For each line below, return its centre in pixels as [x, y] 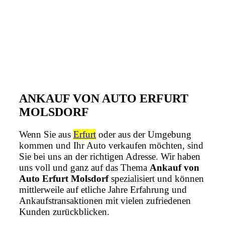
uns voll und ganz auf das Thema [84, 167]
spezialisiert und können [156, 178]
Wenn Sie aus [46, 134]
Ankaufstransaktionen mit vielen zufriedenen [105, 200]
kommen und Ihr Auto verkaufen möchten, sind [111, 145]
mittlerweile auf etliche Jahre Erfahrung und [103, 189]
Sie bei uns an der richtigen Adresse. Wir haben [110, 156]
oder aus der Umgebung [144, 134]
